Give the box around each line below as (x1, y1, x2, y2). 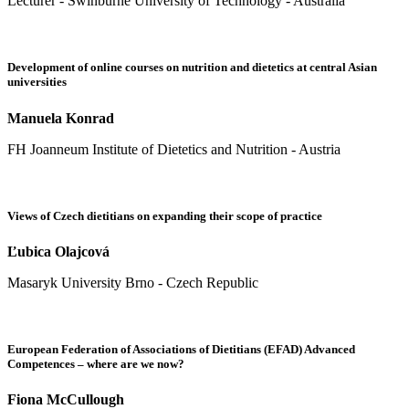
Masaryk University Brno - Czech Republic (7, 274, 258, 290)
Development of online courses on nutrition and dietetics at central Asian (7, 60, 377, 75)
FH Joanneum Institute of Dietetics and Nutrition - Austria (7, 141, 341, 157)
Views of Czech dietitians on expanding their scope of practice (7, 208, 322, 223)
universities (7, 75, 67, 89)
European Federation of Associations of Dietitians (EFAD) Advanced (7, 342, 355, 357)
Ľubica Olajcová (7, 243, 110, 259)
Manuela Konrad (7, 110, 114, 126)
